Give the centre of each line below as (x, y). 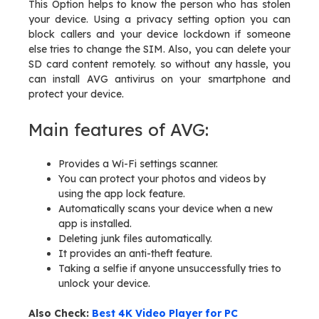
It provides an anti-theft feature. (135, 253)
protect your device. (76, 94)
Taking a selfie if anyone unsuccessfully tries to (170, 268)
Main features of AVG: (119, 130)
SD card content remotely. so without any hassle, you (159, 64)
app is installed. (95, 224)
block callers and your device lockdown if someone (159, 34)
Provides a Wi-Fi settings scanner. (138, 164)
